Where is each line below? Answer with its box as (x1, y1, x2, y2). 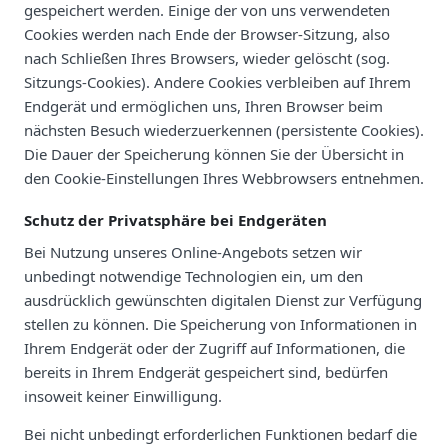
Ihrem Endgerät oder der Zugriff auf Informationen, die (24, 337, 405, 358)
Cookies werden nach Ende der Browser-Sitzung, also (24, 23, 390, 44)
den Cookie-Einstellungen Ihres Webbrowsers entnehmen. (24, 167, 424, 188)
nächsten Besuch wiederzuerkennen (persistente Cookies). (24, 119, 424, 140)
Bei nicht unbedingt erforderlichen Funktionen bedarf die (24, 423, 417, 444)
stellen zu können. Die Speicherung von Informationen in (24, 313, 417, 334)
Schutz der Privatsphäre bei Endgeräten (24, 209, 327, 230)
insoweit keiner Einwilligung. (24, 385, 222, 406)
